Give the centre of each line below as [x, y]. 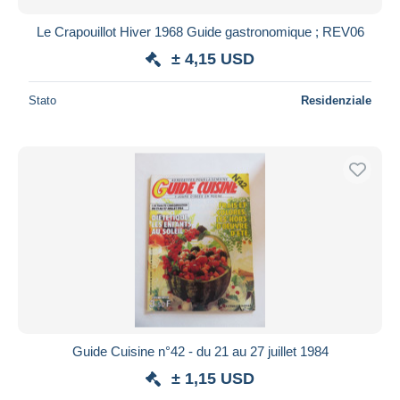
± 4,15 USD [213, 58]
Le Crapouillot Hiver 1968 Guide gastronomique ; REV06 [200, 31]
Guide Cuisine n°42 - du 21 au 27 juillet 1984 [200, 351]
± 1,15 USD [213, 378]
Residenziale [336, 100]
